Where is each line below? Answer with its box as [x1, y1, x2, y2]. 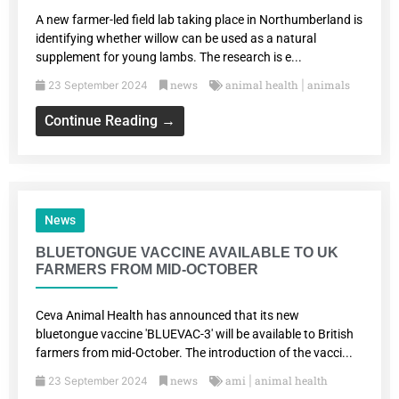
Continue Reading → [45, 112, 175, 130]
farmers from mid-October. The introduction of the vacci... [36, 346, 353, 361]
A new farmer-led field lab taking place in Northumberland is [36, 12, 362, 28]
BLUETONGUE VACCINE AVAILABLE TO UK [36, 245, 338, 261]
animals [307, 77, 350, 93]
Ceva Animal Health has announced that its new [36, 308, 299, 323]
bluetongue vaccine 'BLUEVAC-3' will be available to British [36, 327, 354, 342]
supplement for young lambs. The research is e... [36, 50, 302, 65]
